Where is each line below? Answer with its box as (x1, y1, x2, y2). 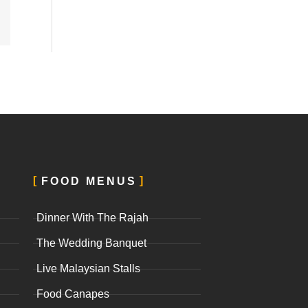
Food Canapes (36, 288, 109, 300)
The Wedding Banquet (36, 237, 146, 250)
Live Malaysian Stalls (36, 263, 140, 275)
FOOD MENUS (41, 175, 137, 188)
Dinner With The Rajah (36, 212, 148, 224)
